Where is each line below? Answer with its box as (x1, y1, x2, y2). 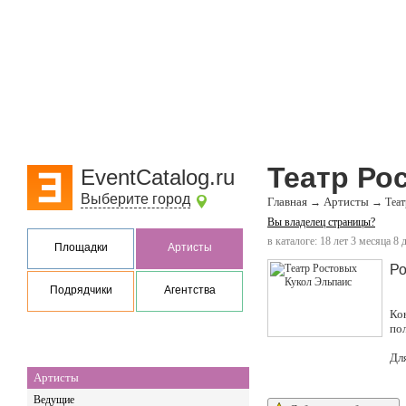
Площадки (53, 241, 108, 254)
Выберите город (81, 191, 190, 207)
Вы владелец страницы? (267, 216, 375, 228)
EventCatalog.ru (81, 165, 235, 189)
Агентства (163, 284, 216, 296)
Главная (267, 195, 307, 208)
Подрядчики (49, 284, 112, 296)
